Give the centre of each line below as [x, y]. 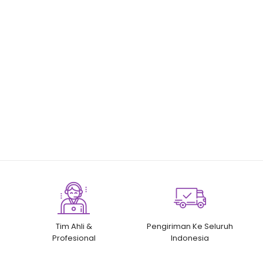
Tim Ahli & [74, 226]
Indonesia [190, 238]
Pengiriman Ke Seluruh [190, 226]
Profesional [74, 238]
